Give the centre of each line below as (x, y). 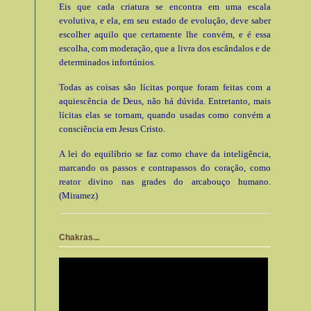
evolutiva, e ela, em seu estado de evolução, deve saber (165, 20)
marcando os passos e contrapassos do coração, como (165, 167)
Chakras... (79, 238)
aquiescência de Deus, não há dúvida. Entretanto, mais (165, 101)
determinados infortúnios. (107, 62)
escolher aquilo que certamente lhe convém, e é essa (165, 34)
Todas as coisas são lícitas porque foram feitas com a (165, 87)
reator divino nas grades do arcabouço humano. (165, 181)
